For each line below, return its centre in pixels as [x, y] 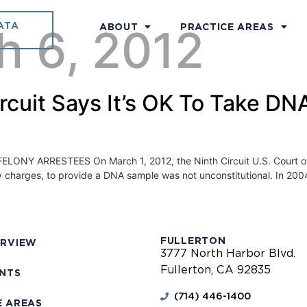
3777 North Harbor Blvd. [228, 254]
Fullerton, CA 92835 [216, 270]
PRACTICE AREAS [227, 27]
